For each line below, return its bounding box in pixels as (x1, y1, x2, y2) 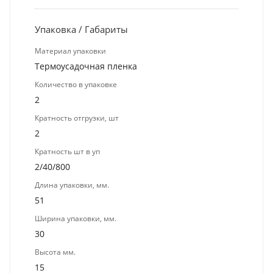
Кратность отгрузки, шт (35, 113, 119, 124)
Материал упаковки (35, 46, 106, 57)
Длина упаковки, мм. (35, 180, 109, 191)
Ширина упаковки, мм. (35, 213, 116, 224)
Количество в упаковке (35, 79, 117, 90)
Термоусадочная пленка (35, 60, 137, 73)
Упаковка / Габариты (35, 23, 128, 36)
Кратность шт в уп (35, 146, 100, 157)
